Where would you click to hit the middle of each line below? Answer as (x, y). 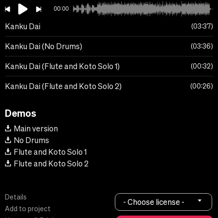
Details (16, 197)
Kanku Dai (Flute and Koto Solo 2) (63, 86)
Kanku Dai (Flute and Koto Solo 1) (62, 66)
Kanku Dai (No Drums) (44, 46)
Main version (36, 129)
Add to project (28, 209)
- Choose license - (154, 202)
